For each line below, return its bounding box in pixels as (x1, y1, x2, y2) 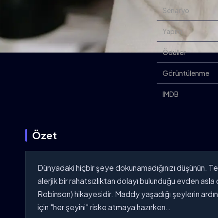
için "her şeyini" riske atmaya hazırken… (37, 202, 171, 212)
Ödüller (163, 48, 186, 56)
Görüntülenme (163, 69, 209, 77)
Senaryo (163, 6, 189, 15)
